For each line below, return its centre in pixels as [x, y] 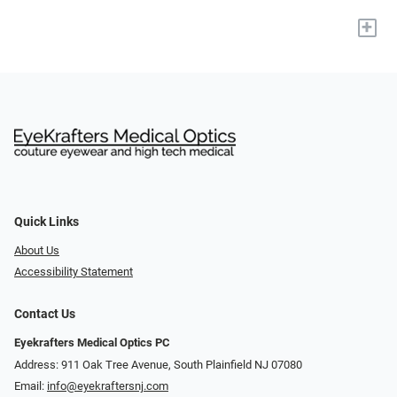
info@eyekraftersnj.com [108, 386]
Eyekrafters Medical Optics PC [92, 343]
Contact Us [45, 315]
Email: [31, 386]
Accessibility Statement [74, 272]
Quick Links [47, 222]
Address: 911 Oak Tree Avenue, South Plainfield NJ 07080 [158, 364]
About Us [37, 250]
